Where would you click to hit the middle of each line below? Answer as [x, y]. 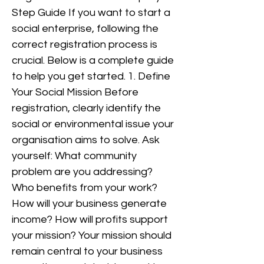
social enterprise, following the [85, 29]
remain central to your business [87, 251]
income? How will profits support [90, 220]
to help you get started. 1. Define [91, 76]
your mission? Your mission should [92, 235]
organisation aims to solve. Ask [86, 140]
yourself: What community [74, 156]
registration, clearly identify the [86, 108]
